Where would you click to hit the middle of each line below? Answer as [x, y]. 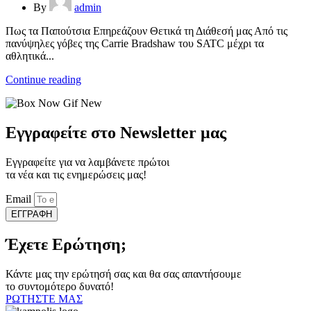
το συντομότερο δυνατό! [60, 286]
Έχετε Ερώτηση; [66, 244]
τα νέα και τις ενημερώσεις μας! [77, 174]
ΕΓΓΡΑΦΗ [32, 214]
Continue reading [43, 79]
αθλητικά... [30, 56]
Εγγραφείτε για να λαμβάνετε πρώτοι [87, 162]
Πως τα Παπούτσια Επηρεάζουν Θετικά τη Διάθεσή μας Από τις [146, 31]
